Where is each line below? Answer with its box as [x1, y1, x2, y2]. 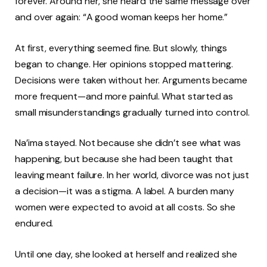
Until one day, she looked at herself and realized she [15, 247, 237, 260]
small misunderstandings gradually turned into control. [15, 105, 250, 119]
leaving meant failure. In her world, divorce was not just [15, 169, 249, 182]
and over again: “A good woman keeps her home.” [15, 11, 228, 24]
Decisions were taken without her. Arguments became [15, 73, 248, 86]
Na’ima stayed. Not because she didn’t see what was [15, 136, 241, 150]
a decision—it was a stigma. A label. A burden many [15, 185, 235, 198]
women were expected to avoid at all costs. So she [15, 201, 236, 214]
